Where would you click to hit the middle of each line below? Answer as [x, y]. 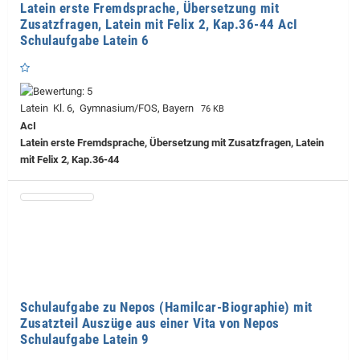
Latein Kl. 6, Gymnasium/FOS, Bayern [109, 108]
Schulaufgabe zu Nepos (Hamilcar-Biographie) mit [166, 307]
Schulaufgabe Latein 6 [85, 40]
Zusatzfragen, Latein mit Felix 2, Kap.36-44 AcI [159, 24]
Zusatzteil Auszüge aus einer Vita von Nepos [150, 323]
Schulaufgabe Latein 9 [85, 339]
